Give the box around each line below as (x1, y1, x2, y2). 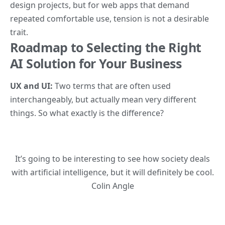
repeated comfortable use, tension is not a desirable (10, 13, 209, 24)
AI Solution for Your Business (10, 54, 181, 72)
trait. (10, 26, 28, 38)
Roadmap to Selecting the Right (10, 38, 201, 56)
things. (10, 107, 38, 119)
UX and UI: (10, 80, 55, 91)
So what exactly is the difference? (38, 107, 164, 119)
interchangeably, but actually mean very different (10, 93, 196, 105)
